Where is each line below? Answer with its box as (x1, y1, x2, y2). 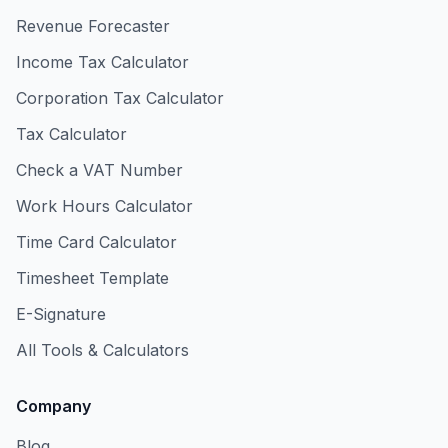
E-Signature (16, 304, 106, 324)
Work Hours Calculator (16, 196, 193, 216)
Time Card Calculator (16, 232, 177, 252)
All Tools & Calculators (16, 340, 189, 360)
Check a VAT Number (16, 160, 183, 180)
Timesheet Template (16, 268, 169, 288)
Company (16, 396, 91, 416)
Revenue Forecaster (16, 16, 170, 36)
